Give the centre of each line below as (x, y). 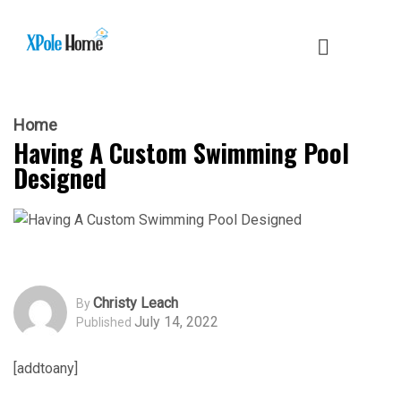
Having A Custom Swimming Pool (181, 152)
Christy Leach (136, 303)
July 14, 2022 (176, 321)
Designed (60, 177)
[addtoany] (46, 369)
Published (104, 322)
